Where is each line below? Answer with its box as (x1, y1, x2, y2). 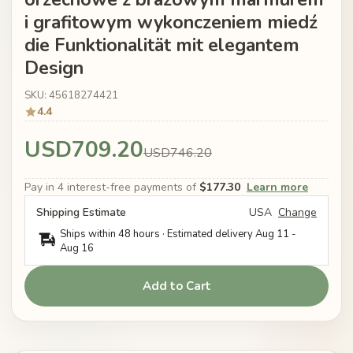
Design (24, 55, 84, 80)
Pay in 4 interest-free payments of (24, 179, 199, 195)
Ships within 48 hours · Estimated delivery (60, 226, 255, 241)
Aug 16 (60, 240, 94, 255)
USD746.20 (143, 143, 212, 162)
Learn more (247, 179, 308, 195)
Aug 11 (255, 226, 289, 241)
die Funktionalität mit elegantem (24, 32, 299, 58)
